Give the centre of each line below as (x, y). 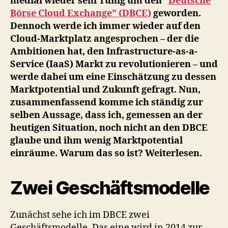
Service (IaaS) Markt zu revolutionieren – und (114, 64)
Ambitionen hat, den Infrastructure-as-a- (104, 51)
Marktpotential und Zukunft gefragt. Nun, (105, 90)
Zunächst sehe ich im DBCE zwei (80, 215)
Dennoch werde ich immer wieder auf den (105, 26)
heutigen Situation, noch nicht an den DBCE (109, 128)
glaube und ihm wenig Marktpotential (96, 140)
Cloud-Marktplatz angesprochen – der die (105, 39)
